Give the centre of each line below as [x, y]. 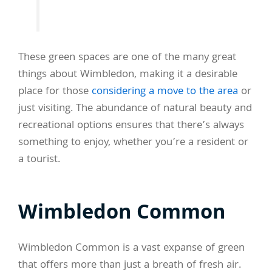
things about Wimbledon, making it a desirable [128, 75]
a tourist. [39, 160]
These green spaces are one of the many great [127, 58]
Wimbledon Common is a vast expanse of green [131, 249]
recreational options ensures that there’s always [131, 126]
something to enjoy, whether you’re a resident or [133, 143]
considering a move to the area [165, 92]
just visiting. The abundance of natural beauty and [135, 109]
